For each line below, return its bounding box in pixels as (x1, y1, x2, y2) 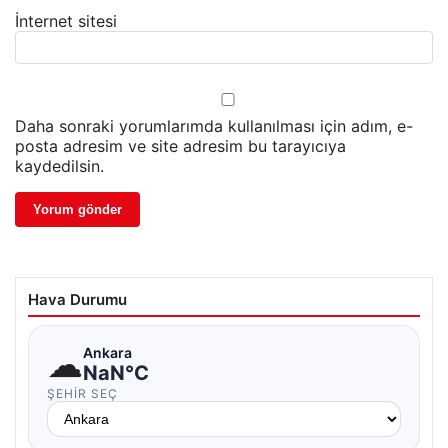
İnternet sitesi (15, 11, 117, 32)
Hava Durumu (28, 290, 127, 310)
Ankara (83, 343, 132, 361)
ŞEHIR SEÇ (47, 386, 118, 402)
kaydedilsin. (15, 156, 104, 177)
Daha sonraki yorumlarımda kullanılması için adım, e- (15, 116, 413, 137)
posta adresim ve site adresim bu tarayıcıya (15, 136, 346, 157)
